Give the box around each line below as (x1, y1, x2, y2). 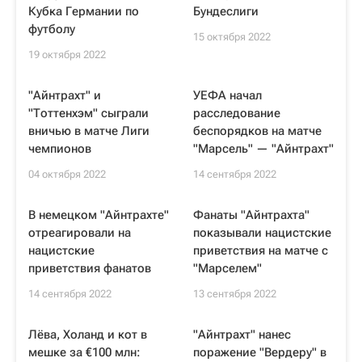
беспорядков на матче (193, 124, 322, 138)
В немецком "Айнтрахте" (28, 208, 169, 222)
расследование (193, 106, 280, 120)
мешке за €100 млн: (28, 345, 141, 360)
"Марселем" (193, 261, 262, 276)
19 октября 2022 (28, 48, 106, 61)
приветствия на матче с (193, 243, 328, 258)
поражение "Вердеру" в (193, 345, 326, 360)
